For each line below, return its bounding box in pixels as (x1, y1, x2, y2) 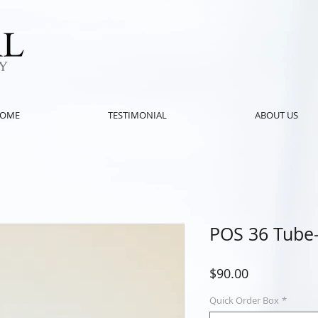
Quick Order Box (209, 293, 279, 307)
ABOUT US (255, 109, 298, 121)
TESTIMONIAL (108, 109, 167, 121)
